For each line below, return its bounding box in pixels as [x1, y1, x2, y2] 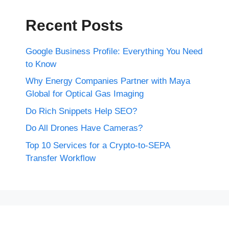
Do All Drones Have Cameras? [26, 123, 143, 133]
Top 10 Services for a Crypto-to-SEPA [26, 140, 170, 150]
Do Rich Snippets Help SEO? [26, 106, 137, 116]
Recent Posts [26, 16, 123, 34]
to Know [26, 59, 56, 69]
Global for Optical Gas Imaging [26, 89, 144, 99]
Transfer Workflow [26, 153, 96, 163]
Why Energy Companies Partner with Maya [26, 76, 190, 86]
